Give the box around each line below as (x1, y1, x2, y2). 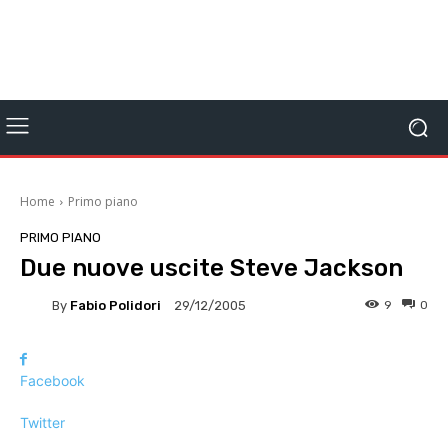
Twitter (20, 414, 65, 431)
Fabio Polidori (70, 297, 161, 313)
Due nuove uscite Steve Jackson (20, 254, 403, 282)
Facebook (20, 372, 85, 389)
